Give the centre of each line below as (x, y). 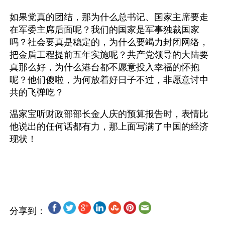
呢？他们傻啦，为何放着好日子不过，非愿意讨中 (109, 80)
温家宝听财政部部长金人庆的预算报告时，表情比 (109, 114)
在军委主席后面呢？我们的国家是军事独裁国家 (104, 29)
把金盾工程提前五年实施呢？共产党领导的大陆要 (109, 54)
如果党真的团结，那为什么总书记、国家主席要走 (109, 17)
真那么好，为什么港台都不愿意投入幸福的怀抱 (104, 67)
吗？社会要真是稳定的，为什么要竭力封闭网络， (109, 42)
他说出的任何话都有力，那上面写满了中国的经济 (109, 126)
